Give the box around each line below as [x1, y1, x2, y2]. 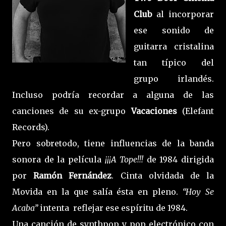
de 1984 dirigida [146, 154, 214, 165]
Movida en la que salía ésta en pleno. [12, 187, 183, 197]
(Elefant [182, 106, 214, 117]
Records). [12, 122, 49, 133]
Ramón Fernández [33, 171, 112, 181]
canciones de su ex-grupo [12, 106, 126, 117]
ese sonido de [134, 25, 214, 36]
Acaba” [12, 203, 38, 213]
